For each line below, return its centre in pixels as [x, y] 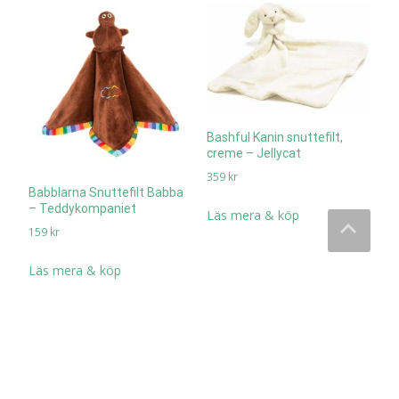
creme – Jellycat [253, 153]
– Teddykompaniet [82, 209]
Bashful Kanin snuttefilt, [274, 137]
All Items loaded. [199, 341]
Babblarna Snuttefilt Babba [106, 193]
